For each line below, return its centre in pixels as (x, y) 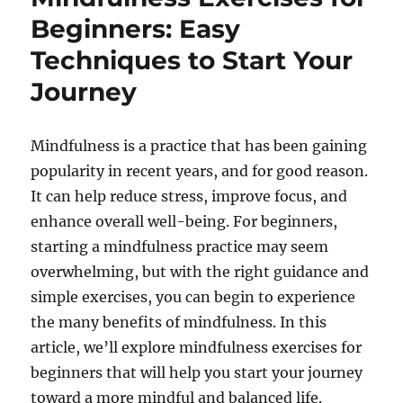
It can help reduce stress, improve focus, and (189, 197)
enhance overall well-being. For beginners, (184, 222)
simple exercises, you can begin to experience (193, 297)
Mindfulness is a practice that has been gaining (199, 146)
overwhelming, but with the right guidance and (200, 272)
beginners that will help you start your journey (197, 373)
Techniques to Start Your (192, 61)
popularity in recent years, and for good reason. (200, 171)
